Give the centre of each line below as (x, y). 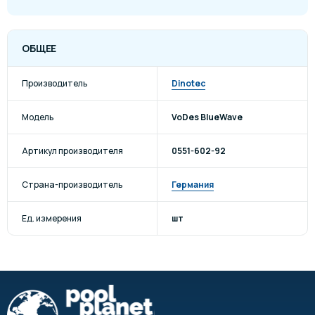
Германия (193, 184)
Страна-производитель (72, 184)
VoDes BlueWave (207, 117)
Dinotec (188, 83)
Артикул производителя (72, 150)
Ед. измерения (52, 218)
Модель (38, 117)
